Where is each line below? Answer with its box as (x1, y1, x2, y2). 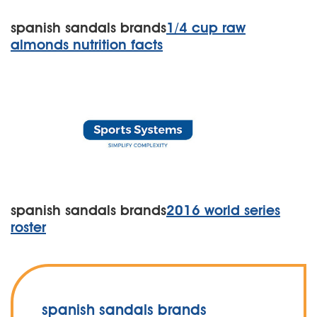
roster (11, 219, 46, 236)
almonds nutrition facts (11, 36, 163, 53)
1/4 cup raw (166, 19, 246, 36)
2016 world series (166, 202, 280, 219)
